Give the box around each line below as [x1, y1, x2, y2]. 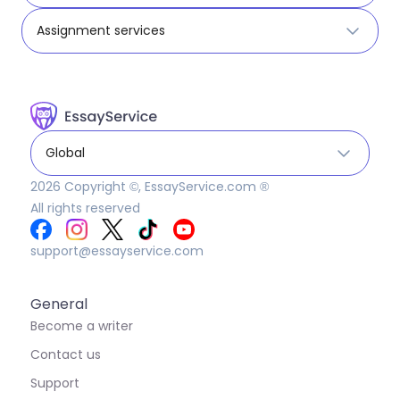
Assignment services [37, 21, 165, 39]
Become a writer [30, 317, 133, 335]
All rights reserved [30, 199, 140, 217]
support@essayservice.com [30, 242, 204, 260]
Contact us [30, 346, 101, 363]
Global [46, 144, 85, 162]
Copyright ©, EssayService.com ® [61, 178, 269, 196]
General [30, 294, 87, 314]
